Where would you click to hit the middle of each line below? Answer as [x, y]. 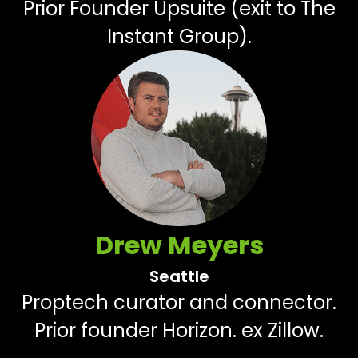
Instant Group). [179, 37]
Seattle [179, 277]
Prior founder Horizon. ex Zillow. [179, 331]
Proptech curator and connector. [179, 303]
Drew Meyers [179, 245]
